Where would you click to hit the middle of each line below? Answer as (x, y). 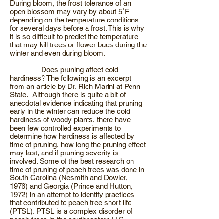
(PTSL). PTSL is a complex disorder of (71, 211)
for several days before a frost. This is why (77, 28)
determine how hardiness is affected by (72, 136)
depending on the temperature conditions (74, 20)
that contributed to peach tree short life (71, 203)
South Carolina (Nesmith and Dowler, (69, 178)
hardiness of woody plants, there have (70, 120)
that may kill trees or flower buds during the (78, 45)
